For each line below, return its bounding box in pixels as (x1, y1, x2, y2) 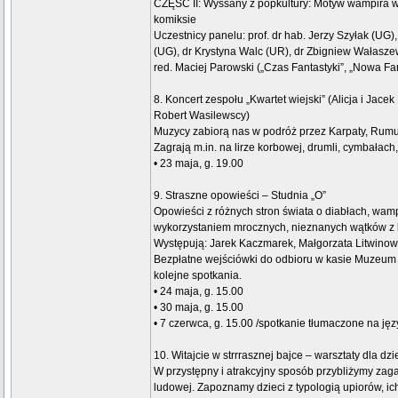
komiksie (154, 13, 196, 26)
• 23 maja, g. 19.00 (154, 157, 243, 170)
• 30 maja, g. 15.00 (154, 301, 243, 314)
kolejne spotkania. (154, 269, 242, 282)
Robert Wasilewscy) (154, 109, 250, 122)
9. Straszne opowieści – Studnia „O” (154, 189, 326, 202)
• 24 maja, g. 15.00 (154, 285, 243, 298)
